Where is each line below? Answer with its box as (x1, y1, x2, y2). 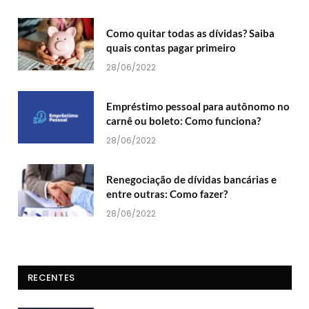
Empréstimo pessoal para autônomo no (106, 100, 290, 113)
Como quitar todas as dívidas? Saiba (106, 27, 275, 40)
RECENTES (28, 271, 75, 285)
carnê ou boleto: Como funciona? (106, 114, 261, 128)
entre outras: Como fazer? (106, 188, 228, 201)
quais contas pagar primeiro (106, 41, 236, 54)
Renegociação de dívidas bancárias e (106, 173, 277, 186)
